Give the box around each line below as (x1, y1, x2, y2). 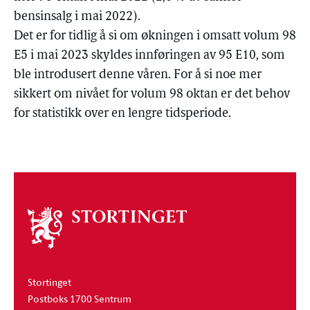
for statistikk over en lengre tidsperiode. (14, 107, 231, 120)
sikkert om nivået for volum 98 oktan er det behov (14, 88, 290, 101)
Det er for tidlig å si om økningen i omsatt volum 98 (14, 30, 296, 43)
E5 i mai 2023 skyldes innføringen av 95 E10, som (14, 49, 285, 62)
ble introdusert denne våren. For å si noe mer (14, 69, 262, 82)
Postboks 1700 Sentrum (28, 291, 131, 306)
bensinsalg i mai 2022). (14, 10, 140, 24)
